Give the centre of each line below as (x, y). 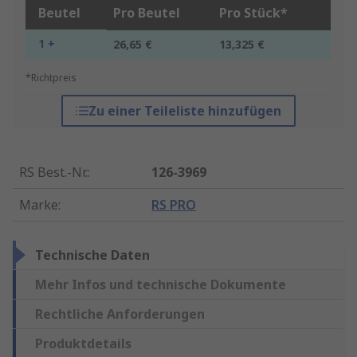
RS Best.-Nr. (53, 173)
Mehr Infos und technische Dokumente (161, 285)
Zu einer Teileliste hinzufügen (184, 111)
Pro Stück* (253, 13)
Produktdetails (83, 344)
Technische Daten (92, 255)
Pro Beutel (147, 13)
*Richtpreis (51, 78)
